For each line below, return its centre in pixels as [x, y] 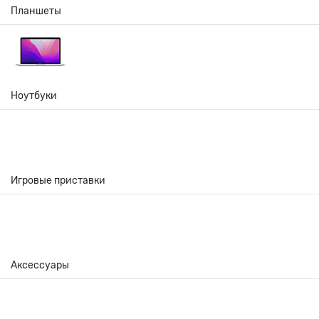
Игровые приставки [58, 180]
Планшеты [36, 11]
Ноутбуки [34, 95]
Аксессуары [40, 265]
